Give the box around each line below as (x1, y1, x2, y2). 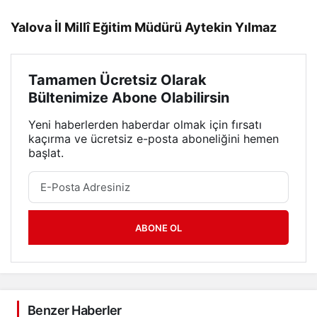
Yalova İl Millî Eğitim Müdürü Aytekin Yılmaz (11, 20, 277, 35)
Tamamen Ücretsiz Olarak (28, 71, 207, 89)
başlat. (28, 146, 64, 161)
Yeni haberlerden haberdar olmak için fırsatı (28, 117, 262, 132)
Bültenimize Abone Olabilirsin (28, 89, 229, 107)
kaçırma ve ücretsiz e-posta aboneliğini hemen (28, 132, 279, 146)
